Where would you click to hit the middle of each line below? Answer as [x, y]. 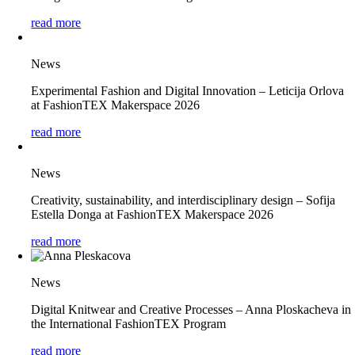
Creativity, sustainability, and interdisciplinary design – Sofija [183, 200]
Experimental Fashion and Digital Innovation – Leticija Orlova [188, 91]
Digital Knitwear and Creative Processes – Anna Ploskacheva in [191, 309]
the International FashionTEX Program [129, 324]
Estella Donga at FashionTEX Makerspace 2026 [153, 214]
